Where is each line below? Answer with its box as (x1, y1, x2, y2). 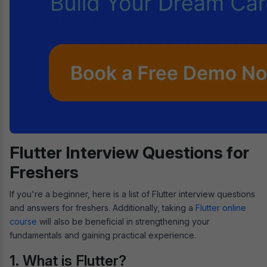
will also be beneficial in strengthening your (37, 216, 210, 226)
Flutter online (195, 202, 246, 213)
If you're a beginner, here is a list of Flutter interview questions (10, 188, 255, 199)
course (10, 216, 37, 226)
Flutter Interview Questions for (10, 142, 249, 163)
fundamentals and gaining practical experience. (10, 229, 196, 240)
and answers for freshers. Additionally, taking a (10, 202, 195, 213)
